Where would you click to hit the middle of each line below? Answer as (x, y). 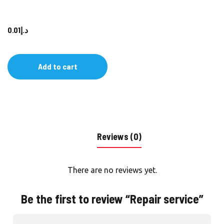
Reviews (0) (119, 136)
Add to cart (57, 66)
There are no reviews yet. (112, 170)
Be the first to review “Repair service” (112, 199)
